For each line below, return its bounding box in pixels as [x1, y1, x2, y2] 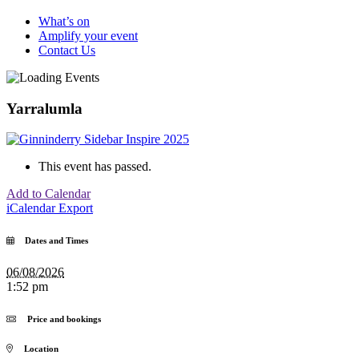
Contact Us [38, 42, 95, 57]
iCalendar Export [6, 201, 93, 216]
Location [13, 344, 58, 354]
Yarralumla [6, 99, 83, 117]
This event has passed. [38, 159, 151, 174]
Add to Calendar [6, 187, 91, 201]
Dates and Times [14, 236, 88, 246]
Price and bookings [16, 314, 101, 325]
